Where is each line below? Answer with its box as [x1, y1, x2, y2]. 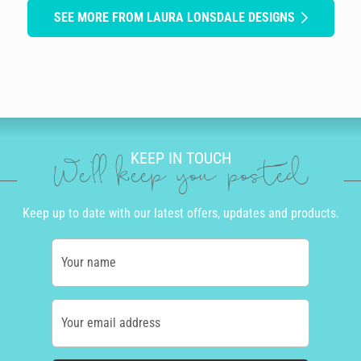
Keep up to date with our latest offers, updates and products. [22, 205, 339, 222]
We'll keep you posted [53, 163, 308, 193]
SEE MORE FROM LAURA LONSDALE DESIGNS [53, 9, 295, 25]
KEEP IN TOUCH [130, 148, 231, 168]
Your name [61, 255, 116, 271]
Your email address [61, 315, 160, 331]
